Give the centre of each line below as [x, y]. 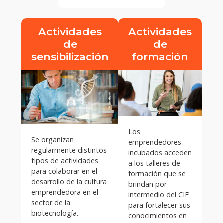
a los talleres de [154, 163]
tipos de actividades [65, 161]
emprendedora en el [65, 192]
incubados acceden [160, 153]
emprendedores [155, 142]
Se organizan [53, 140]
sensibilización [70, 57]
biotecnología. [57, 213]
